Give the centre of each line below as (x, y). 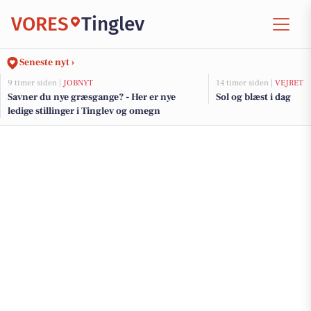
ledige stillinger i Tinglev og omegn (84, 111)
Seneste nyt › (47, 62)
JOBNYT (78, 83)
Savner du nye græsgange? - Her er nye (92, 97)
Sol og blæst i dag (253, 97)
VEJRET (289, 83)
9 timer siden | (35, 83)
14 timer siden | (245, 83)
